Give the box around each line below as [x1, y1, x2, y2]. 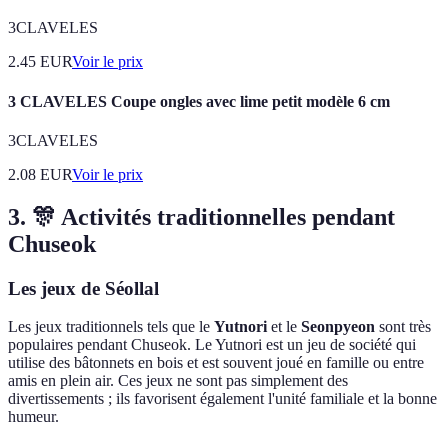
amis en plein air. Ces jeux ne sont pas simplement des [8, 372, 348, 390]
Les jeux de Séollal [8, 277, 159, 299]
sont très [375, 318, 431, 336]
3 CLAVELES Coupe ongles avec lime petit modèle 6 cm [8, 92, 390, 110]
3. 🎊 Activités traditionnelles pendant [8, 203, 395, 230]
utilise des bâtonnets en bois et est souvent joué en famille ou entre [8, 354, 424, 372]
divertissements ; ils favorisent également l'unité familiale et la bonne [8, 390, 437, 408]
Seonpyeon [301, 318, 375, 336]
